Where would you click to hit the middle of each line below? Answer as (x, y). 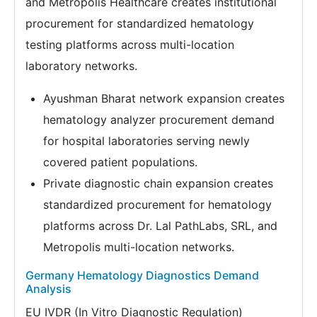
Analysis (48, 288)
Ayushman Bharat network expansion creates (164, 98)
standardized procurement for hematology (157, 204)
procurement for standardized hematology (140, 23)
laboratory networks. (81, 65)
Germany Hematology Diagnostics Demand (142, 275)
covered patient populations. (120, 162)
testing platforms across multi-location (130, 44)
